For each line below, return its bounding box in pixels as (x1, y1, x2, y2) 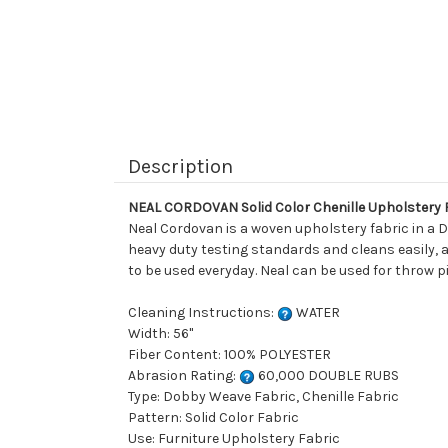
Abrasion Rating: (128, 367, 239, 385)
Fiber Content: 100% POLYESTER (128, 346, 331, 364)
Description (128, 155, 233, 179)
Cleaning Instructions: (128, 304, 277, 322)
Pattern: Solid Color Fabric (128, 409, 299, 427)
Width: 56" (128, 325, 193, 343)
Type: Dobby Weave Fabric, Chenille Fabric (128, 388, 399, 406)
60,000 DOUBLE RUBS (255, 367, 399, 385)
